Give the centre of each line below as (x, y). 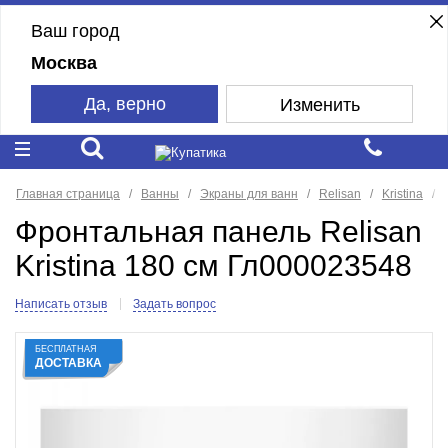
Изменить (319, 104)
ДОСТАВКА (68, 363)
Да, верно (124, 103)
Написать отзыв (60, 304)
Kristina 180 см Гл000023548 (213, 266)
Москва (63, 62)
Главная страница (68, 193)
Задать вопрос (174, 304)
